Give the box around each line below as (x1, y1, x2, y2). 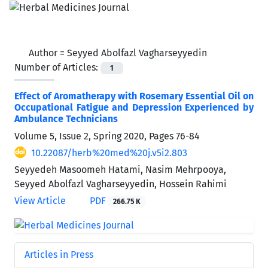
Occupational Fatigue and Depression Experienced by (14, 101, 254, 113)
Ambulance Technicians (14, 112, 118, 124)
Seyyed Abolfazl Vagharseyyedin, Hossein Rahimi (14, 178, 227, 190)
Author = (29, 47, 67, 59)
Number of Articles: (14, 61, 100, 73)
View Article (14, 194, 66, 206)
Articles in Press (25, 248, 93, 260)
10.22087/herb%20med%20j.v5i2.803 (31, 147, 187, 159)
